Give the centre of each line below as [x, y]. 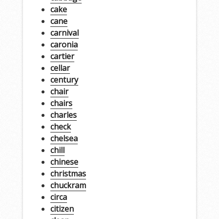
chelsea [64, 138]
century [64, 79]
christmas [68, 173]
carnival [64, 33]
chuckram [68, 185]
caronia [64, 44]
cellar [60, 68]
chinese [64, 162]
